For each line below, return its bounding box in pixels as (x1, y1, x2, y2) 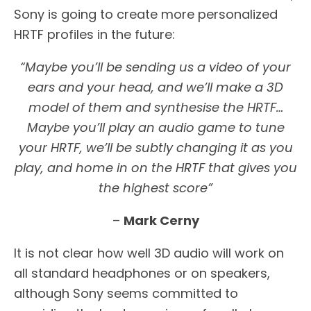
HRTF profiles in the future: (14, 26, 175, 44)
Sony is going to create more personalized (14, 6, 278, 24)
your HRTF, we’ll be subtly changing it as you (18, 139, 293, 157)
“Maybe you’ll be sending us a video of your (20, 58, 291, 76)
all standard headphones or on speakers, (14, 264, 270, 283)
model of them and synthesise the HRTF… (28, 99, 283, 117)
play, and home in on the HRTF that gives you (14, 159, 297, 177)
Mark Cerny (123, 212, 199, 230)
